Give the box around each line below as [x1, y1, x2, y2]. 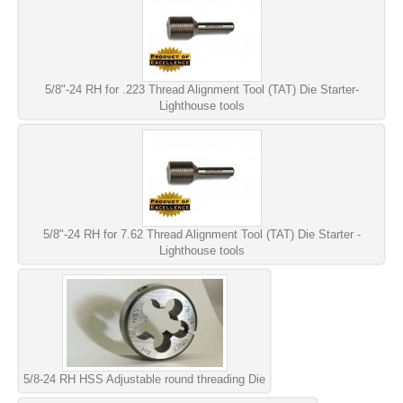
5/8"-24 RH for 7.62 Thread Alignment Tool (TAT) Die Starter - [42, 227, 361, 241]
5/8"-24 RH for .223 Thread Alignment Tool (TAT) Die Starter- [44, 82, 359, 96]
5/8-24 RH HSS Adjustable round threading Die [23, 372, 265, 386]
